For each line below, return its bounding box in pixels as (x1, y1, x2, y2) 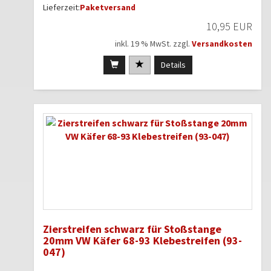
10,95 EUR (206, 19, 252, 34)
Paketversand (80, 2, 135, 13)
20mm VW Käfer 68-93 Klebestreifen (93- (43, 233, 242, 248)
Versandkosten (192, 38, 252, 50)
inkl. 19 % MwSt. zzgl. (115, 38, 192, 50)
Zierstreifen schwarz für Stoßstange (43, 222, 221, 237)
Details (160, 59, 186, 71)
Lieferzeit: (43, 2, 80, 13)
